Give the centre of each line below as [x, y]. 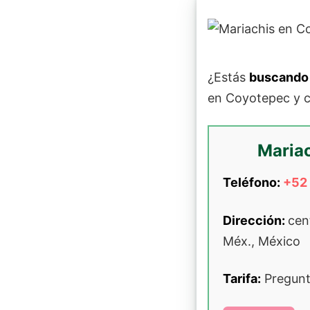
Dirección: [255, 221]
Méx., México [262, 241]
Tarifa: [242, 279]
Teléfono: [253, 183]
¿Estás [228, 77]
